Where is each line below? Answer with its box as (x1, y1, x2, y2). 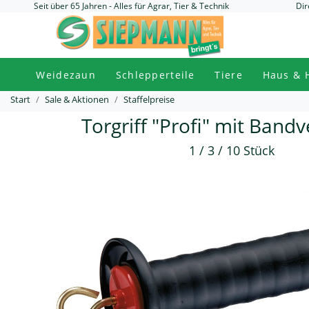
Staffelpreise (123, 93, 175, 106)
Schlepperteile (115, 68, 195, 81)
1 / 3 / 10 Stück (189, 142, 275, 159)
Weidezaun (36, 68, 96, 81)
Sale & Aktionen (45, 93, 109, 106)
